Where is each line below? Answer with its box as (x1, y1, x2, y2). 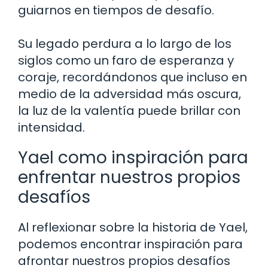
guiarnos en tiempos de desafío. (18, 2, 214, 19)
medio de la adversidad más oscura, (18, 86, 241, 103)
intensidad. (18, 119, 85, 136)
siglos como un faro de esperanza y (18, 52, 234, 69)
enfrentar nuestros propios (18, 166, 240, 190)
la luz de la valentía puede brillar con (18, 102, 240, 120)
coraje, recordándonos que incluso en (18, 69, 247, 86)
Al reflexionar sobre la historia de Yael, (18, 219, 248, 236)
